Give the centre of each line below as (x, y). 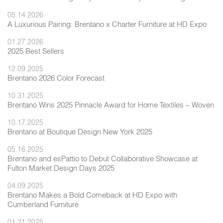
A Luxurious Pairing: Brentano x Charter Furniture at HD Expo (107, 24)
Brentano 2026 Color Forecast (56, 78)
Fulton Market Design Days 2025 (61, 168)
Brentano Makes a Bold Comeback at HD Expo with (92, 195)
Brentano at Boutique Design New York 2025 (80, 131)
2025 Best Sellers (36, 51)
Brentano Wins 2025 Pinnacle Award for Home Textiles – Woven (111, 105)
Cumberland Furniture (43, 204)
